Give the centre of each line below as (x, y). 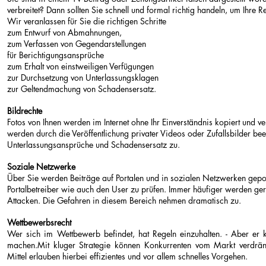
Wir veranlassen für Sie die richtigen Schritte (87, 21)
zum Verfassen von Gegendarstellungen (77, 44)
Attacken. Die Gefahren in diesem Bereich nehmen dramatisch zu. (124, 200)
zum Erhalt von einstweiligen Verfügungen (80, 66)
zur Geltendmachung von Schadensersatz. (82, 89)
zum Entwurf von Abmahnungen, (64, 32)
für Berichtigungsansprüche (56, 55)
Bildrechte (25, 111)
